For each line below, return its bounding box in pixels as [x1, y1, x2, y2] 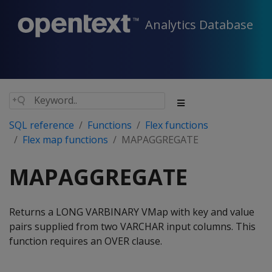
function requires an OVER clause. [9, 234, 162, 248]
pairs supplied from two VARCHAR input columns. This [9, 220, 256, 233]
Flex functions [145, 118, 208, 132]
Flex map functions [22, 133, 108, 146]
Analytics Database [145, 16, 253, 33]
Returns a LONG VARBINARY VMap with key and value [9, 205, 254, 219]
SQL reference [9, 118, 74, 132]
